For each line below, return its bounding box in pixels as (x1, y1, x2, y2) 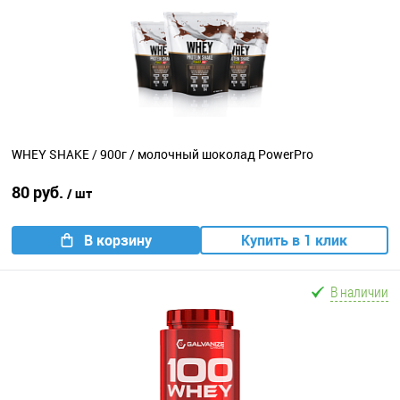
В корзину (83, 230, 152, 250)
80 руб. (12, 181, 67, 203)
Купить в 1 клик (241, 230, 347, 250)
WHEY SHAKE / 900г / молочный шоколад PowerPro (12, 146, 313, 163)
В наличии (330, 282, 388, 301)
